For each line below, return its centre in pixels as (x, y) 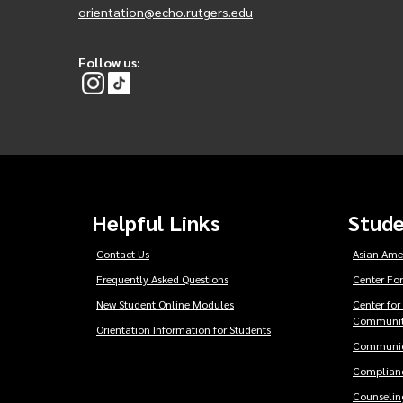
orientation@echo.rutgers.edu (166, 11)
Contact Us (123, 254)
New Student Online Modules (165, 304)
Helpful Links (156, 223)
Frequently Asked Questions (162, 279)
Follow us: (109, 63)
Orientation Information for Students (184, 330)
